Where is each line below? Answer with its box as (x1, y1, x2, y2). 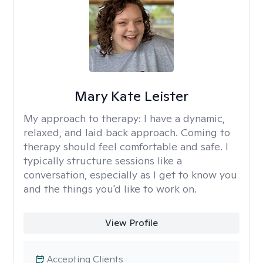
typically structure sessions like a (23, 154, 182, 167)
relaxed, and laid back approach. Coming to (23, 126, 230, 139)
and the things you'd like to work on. (23, 182, 197, 195)
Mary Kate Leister (74, 87, 188, 105)
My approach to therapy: (23, 112, 144, 125)
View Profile (104, 217, 158, 229)
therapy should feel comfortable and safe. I (23, 140, 228, 153)
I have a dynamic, (144, 112, 225, 125)
